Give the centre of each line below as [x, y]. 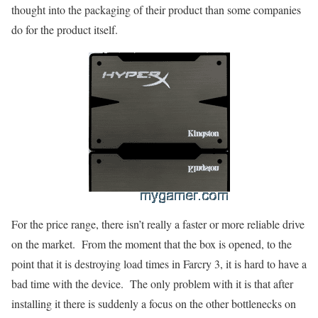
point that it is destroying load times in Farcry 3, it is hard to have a [159, 264]
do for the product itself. [65, 30]
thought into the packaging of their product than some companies [156, 10]
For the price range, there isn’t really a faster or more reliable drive [158, 224]
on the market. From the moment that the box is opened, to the [152, 244]
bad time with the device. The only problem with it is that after [152, 284]
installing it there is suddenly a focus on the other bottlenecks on [154, 304]
